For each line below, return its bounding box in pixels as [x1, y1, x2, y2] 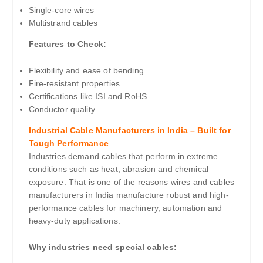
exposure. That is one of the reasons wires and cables [28, 177, 234, 187]
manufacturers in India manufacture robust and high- [28, 190, 229, 200]
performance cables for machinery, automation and [28, 203, 222, 213]
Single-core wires [28, 5, 94, 15]
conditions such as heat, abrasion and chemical [28, 164, 208, 174]
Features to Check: [28, 39, 107, 49]
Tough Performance [28, 138, 109, 148]
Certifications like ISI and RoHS [28, 91, 147, 101]
